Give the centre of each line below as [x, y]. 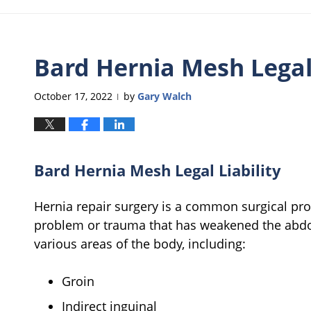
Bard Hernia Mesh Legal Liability [158, 170]
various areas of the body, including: [140, 243]
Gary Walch [165, 96]
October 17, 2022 [73, 96]
